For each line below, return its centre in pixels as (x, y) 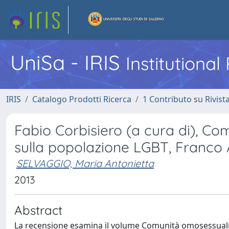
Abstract (38, 210)
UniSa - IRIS (68, 62)
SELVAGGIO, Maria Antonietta (85, 163)
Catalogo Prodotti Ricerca (82, 99)
